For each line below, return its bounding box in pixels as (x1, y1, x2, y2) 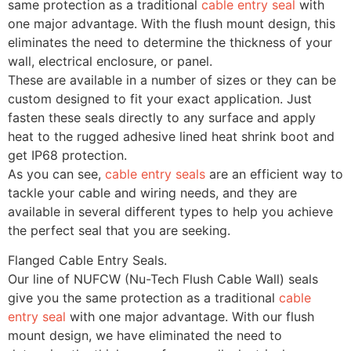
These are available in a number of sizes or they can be (8, 71, 336, 88)
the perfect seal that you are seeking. (8, 222, 230, 238)
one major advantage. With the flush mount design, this (8, 15, 335, 31)
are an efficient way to (205, 165, 343, 182)
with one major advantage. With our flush (66, 308, 314, 324)
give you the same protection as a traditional (8, 289, 279, 306)
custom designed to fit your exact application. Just (8, 90, 312, 107)
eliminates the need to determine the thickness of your (8, 34, 332, 50)
